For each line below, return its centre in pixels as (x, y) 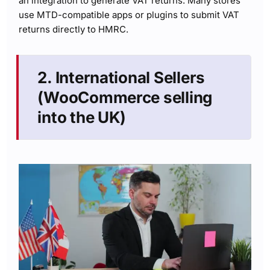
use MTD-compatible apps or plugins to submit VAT (129, 14)
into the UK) (82, 117)
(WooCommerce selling (125, 97)
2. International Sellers (121, 77)
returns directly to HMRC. (74, 29)
